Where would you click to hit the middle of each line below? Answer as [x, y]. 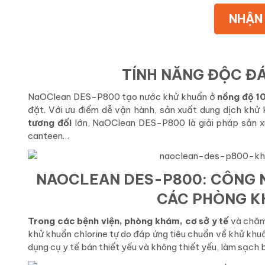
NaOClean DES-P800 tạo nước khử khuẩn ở [123, 97]
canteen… [49, 136]
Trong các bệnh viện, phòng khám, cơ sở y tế [128, 221]
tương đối [50, 123]
